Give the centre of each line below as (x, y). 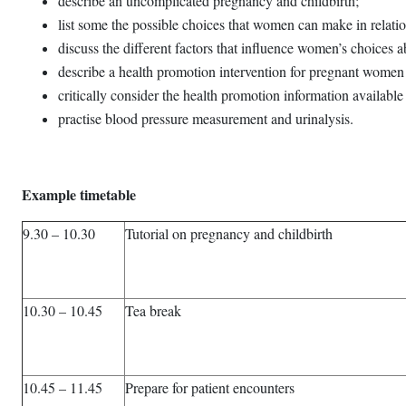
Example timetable (79, 194)
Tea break (153, 310)
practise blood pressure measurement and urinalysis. (206, 118)
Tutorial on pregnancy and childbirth (229, 233)
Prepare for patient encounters (210, 387)
